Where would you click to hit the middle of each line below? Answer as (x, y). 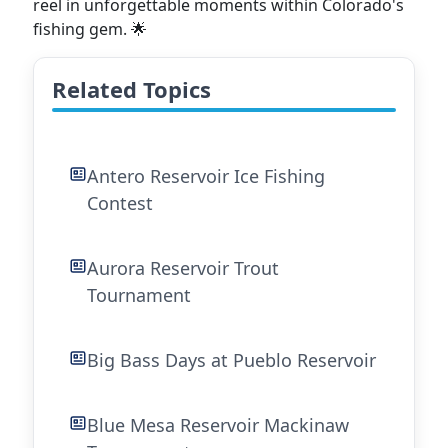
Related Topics (131, 89)
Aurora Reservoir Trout (183, 268)
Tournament (139, 295)
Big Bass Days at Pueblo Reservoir (231, 360)
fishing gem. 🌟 (90, 29)
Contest (120, 203)
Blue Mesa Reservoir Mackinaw (218, 425)
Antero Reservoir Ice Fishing (206, 176)
